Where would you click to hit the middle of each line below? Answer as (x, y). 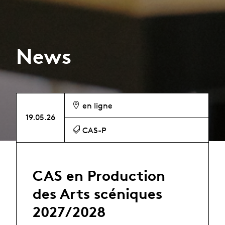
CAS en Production (99, 175)
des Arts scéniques (97, 193)
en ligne (97, 105)
